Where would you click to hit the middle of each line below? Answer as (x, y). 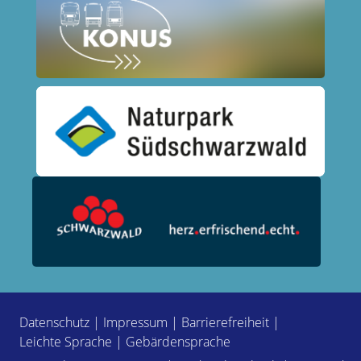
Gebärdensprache (178, 341)
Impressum (135, 322)
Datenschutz (54, 322)
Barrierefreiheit (225, 322)
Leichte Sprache (66, 341)
